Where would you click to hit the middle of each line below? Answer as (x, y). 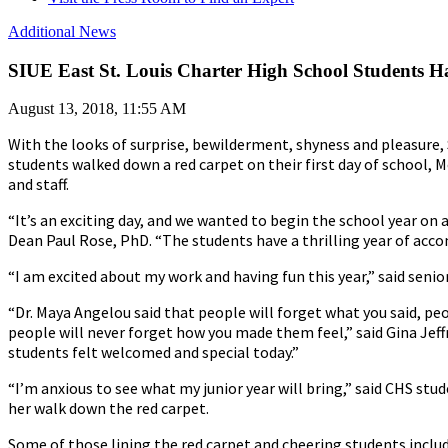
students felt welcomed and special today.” (156, 352)
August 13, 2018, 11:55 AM (97, 109)
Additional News (62, 31)
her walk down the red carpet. (108, 408)
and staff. (40, 184)
